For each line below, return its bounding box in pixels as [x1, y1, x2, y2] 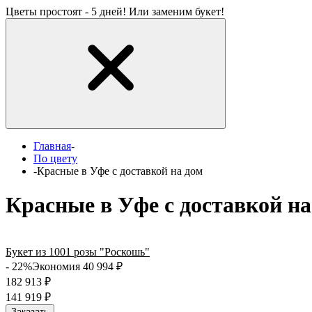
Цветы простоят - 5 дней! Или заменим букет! [6, 6, 224, 17]
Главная [33, 140, 71, 152]
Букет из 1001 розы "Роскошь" [6, 245, 150, 258]
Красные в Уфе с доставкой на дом [37, 165, 203, 177]
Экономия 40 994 [32, 260, 116, 272]
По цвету [33, 153, 77, 164]
